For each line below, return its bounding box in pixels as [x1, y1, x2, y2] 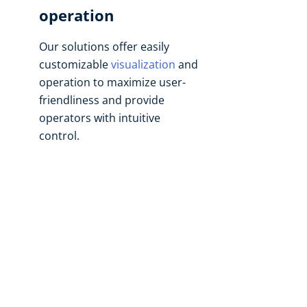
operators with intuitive [39, 110, 160, 125]
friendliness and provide [39, 93, 164, 108]
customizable [39, 57, 111, 72]
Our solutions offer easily [39, 39, 169, 54]
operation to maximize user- [39, 75, 186, 90]
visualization [111, 57, 175, 72]
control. [39, 128, 79, 143]
